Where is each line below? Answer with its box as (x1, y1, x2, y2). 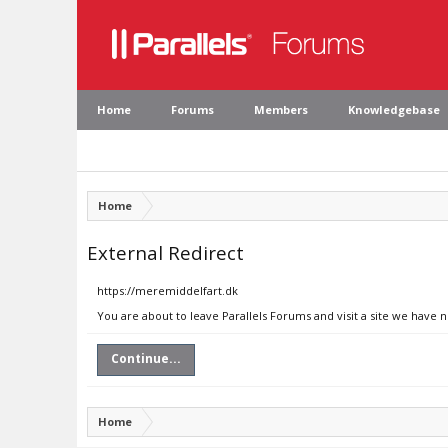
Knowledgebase (348, 102, 440, 117)
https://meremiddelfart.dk (97, 283, 238, 298)
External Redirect (87, 240, 244, 265)
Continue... (111, 350, 181, 367)
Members (254, 102, 308, 117)
